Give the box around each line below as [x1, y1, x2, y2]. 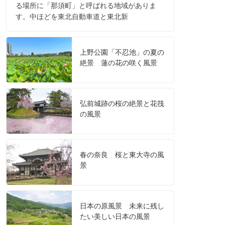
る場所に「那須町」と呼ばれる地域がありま [16, 2, 156, 10]
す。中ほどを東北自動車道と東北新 [16, 13, 128, 21]
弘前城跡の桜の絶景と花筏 [80, 99, 164, 108]
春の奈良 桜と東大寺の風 [80, 151, 164, 159]
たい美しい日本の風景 [80, 212, 150, 221]
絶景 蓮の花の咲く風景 [80, 59, 157, 67]
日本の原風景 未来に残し [80, 202, 164, 210]
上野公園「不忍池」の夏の [80, 48, 164, 57]
